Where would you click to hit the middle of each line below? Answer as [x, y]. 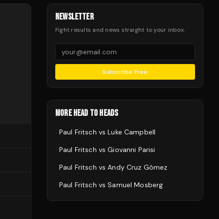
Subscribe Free [125, 72]
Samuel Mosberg [135, 185]
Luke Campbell [132, 132]
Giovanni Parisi [131, 150]
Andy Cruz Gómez [138, 167]
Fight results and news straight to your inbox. [120, 30]
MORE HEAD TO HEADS [87, 113]
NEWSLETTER [75, 17]
